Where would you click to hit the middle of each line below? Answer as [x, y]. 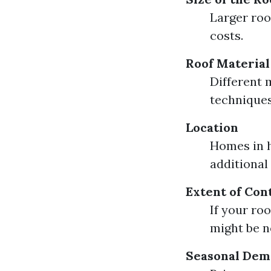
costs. [227, 36]
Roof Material [228, 64]
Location [212, 128]
